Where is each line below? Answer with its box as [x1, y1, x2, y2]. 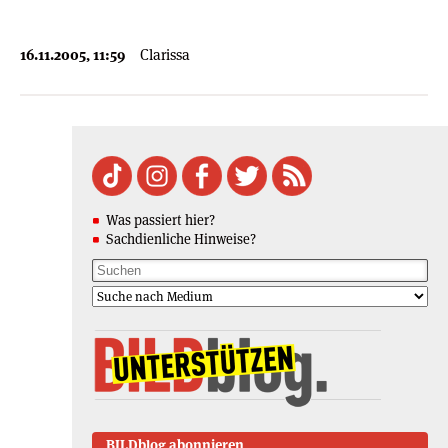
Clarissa [140, 44, 190, 64]
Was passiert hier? [106, 210, 215, 229]
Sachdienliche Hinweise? [106, 229, 256, 248]
